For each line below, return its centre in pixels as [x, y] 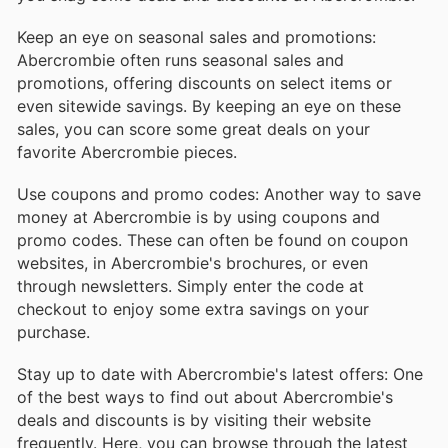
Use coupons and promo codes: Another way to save [219, 193]
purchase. [53, 331]
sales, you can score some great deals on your [193, 128]
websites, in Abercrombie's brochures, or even [192, 262]
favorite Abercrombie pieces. [127, 151]
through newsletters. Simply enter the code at [190, 285]
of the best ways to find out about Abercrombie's [205, 397]
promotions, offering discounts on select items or [204, 82]
